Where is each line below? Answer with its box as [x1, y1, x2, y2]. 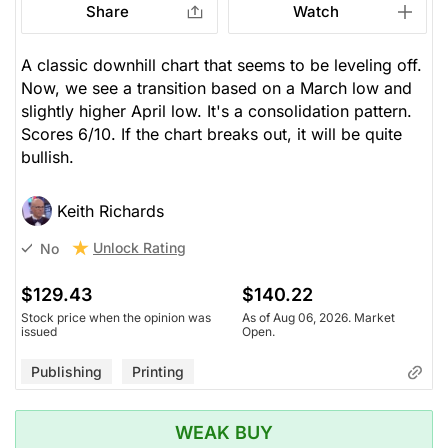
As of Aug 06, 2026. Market [241, 310, 395, 326]
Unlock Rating [93, 239, 186, 257]
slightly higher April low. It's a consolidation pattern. [21, 101, 412, 122]
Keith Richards [57, 201, 164, 222]
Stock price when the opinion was [21, 310, 211, 326]
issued [21, 324, 57, 340]
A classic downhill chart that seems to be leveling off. [21, 55, 422, 76]
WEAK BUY [175, 422, 273, 444]
